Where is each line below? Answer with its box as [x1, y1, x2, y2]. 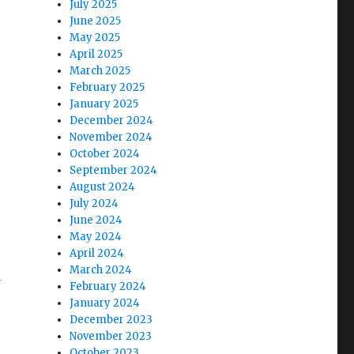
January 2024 [70, 296, 141, 310]
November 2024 [70, 130, 153, 144]
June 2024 [70, 213, 123, 227]
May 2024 [70, 230, 122, 243]
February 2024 [70, 280, 147, 293]
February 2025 [70, 81, 145, 94]
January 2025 [70, 97, 139, 111]
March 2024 [70, 263, 133, 277]
